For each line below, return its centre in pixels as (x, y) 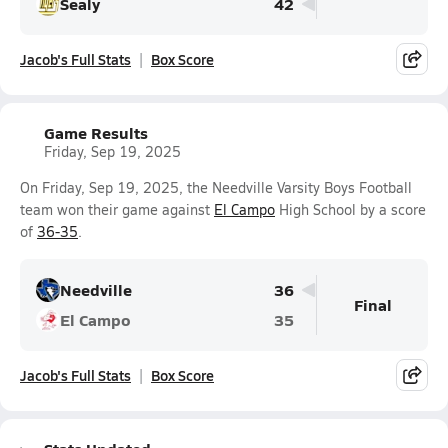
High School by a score (350, 209)
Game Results (96, 132)
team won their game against (117, 209)
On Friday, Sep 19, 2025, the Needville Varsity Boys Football (216, 187)
